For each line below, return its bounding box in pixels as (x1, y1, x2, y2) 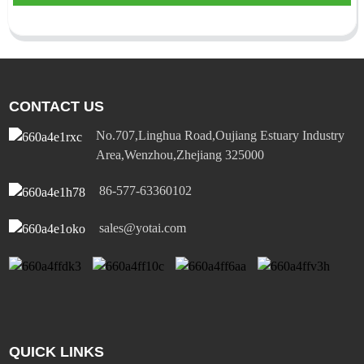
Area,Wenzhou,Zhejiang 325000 (96, 148, 265, 162)
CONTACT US (9, 98, 105, 115)
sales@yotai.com (99, 220, 187, 235)
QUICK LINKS (9, 344, 105, 361)
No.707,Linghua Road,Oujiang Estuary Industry (96, 128, 345, 143)
